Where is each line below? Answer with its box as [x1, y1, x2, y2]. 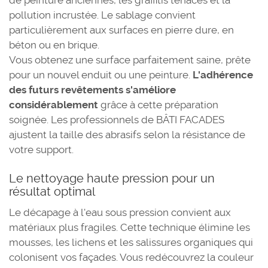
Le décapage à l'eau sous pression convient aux [9, 206, 231, 218]
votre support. [9, 144, 74, 156]
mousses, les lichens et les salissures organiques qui [9, 236, 253, 248]
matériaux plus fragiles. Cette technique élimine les [9, 221, 250, 233]
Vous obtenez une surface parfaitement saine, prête [9, 54, 251, 66]
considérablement [9, 99, 98, 111]
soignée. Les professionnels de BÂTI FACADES [9, 114, 224, 126]
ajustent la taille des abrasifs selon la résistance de [9, 129, 245, 141]
